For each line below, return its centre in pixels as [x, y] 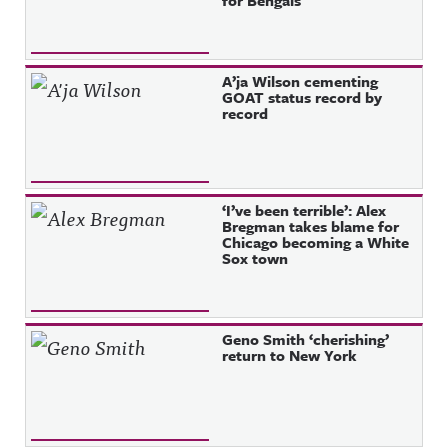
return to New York [290, 355]
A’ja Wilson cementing [300, 81]
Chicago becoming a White [316, 242]
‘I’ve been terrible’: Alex [304, 210]
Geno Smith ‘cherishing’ [306, 339]
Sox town [255, 258]
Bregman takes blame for [311, 226]
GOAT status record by [302, 97]
